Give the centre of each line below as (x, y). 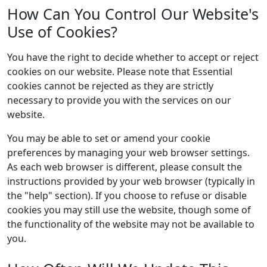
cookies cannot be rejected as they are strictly (110, 86)
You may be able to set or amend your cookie (109, 138)
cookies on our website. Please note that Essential (120, 72)
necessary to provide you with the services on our (119, 100)
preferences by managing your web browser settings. (128, 153)
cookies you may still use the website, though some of (129, 210)
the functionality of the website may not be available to (131, 224)
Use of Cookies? (62, 32)
